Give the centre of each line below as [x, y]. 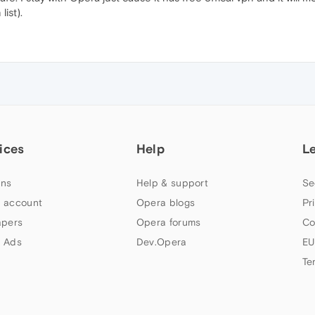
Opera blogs [166, 202]
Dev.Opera [161, 242]
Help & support [172, 183]
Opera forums [168, 222]
